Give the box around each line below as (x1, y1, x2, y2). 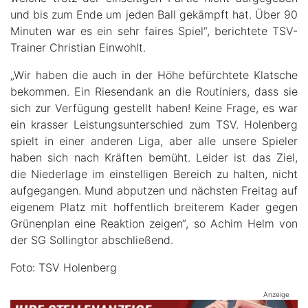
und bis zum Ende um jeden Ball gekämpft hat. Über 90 (10, 8, 298, 22)
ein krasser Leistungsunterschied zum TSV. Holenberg (10, 118, 298, 132)
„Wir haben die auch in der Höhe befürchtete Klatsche (10, 68, 298, 82)
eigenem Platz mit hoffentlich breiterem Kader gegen (10, 200, 298, 214)
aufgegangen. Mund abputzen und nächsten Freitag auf (10, 184, 298, 198)
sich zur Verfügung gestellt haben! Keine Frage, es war (10, 101, 298, 115)
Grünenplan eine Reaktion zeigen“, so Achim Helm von (10, 217, 298, 231)
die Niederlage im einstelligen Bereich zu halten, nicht (10, 167, 298, 181)
